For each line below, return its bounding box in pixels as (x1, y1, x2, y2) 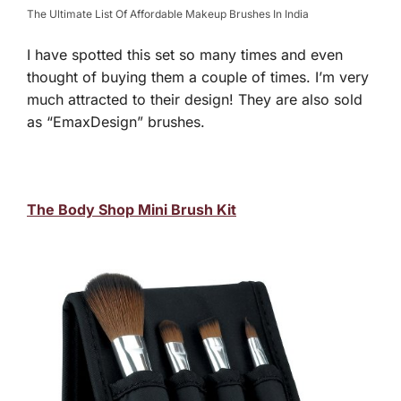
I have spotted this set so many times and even (27, 46, 343, 64)
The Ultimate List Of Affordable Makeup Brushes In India (27, 7, 309, 21)
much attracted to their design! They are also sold (27, 90, 363, 109)
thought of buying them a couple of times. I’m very (27, 68, 369, 87)
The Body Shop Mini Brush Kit (27, 200, 236, 219)
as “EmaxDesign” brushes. (27, 113, 205, 132)
